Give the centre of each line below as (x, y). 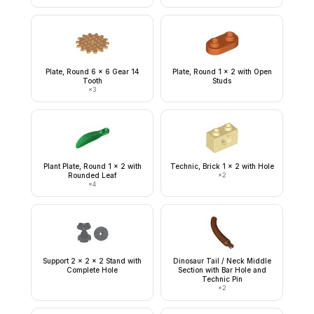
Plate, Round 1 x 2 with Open (222, 71)
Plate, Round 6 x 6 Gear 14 (92, 71)
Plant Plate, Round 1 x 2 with (92, 166)
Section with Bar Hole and (222, 270)
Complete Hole (92, 270)
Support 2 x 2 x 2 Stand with (92, 261)
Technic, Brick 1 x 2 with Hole (222, 166)
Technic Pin (222, 279)
